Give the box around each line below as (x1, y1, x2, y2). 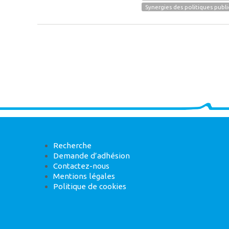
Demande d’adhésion (53, 151, 130, 160)
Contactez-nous (53, 161, 109, 170)
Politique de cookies (53, 181, 126, 191)
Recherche (53, 141, 91, 150)
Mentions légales (53, 171, 115, 180)
